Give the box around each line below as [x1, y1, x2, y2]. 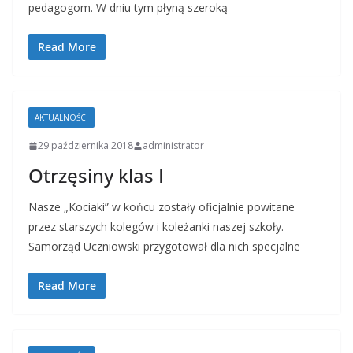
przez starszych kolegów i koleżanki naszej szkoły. [28, 219, 284, 235]
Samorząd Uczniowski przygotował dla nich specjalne [28, 239, 300, 255]
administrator [143, 139, 204, 153]
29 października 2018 [38, 139, 133, 153]
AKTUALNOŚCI [35, 112, 88, 124]
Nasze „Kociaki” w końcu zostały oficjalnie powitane [28, 199, 295, 215]
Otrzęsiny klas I [28, 162, 164, 189]
